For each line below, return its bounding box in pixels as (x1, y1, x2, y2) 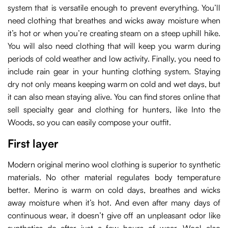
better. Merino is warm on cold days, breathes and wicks (8, 185, 220, 195)
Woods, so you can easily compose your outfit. (8, 117, 171, 128)
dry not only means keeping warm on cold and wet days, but (8, 79, 220, 90)
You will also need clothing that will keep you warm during (8, 41, 220, 51)
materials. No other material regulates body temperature (8, 172, 220, 183)
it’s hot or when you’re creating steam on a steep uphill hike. (8, 28, 220, 39)
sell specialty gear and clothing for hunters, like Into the (8, 104, 220, 115)
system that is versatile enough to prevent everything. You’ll (8, 3, 220, 13)
